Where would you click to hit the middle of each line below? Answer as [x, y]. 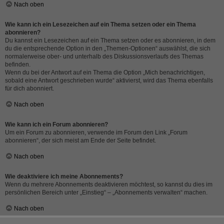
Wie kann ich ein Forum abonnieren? [56, 124]
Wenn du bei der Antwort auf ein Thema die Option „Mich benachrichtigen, [105, 72]
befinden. [18, 64]
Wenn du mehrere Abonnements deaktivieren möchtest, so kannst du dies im [109, 184]
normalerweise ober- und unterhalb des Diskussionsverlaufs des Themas [104, 56]
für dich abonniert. [29, 88]
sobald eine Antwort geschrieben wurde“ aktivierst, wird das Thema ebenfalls [109, 80]
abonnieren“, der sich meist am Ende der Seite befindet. [80, 140]
